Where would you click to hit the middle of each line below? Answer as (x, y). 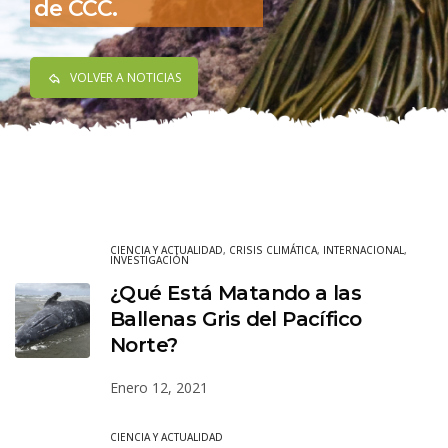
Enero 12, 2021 (159, 387)
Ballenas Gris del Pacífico (236, 318)
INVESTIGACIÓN (149, 259)
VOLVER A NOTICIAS (125, 78)
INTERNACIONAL (363, 249)
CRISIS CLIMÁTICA (273, 249)
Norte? (144, 344)
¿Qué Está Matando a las (236, 292)
